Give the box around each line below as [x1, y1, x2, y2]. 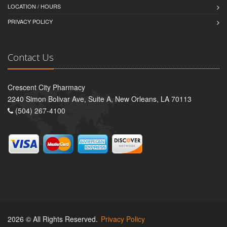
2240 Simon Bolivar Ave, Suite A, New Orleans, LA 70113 [8, 94, 192, 104]
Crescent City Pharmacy [8, 82, 85, 93]
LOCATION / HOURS [8, 2, 61, 11]
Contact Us [8, 51, 54, 64]
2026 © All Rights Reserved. [8, 214, 100, 224]
